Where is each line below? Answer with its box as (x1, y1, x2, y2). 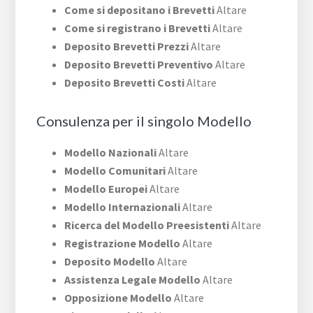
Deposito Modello (64, 254, 156, 269)
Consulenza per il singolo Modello (36, 112, 252, 130)
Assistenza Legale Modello (64, 272, 201, 287)
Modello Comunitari (64, 163, 166, 178)
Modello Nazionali (64, 145, 157, 160)
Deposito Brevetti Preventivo (64, 57, 214, 72)
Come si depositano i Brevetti (64, 3, 215, 17)
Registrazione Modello (64, 236, 181, 251)
